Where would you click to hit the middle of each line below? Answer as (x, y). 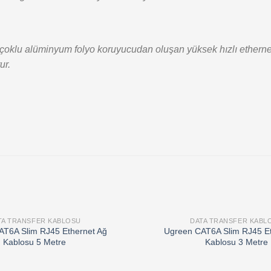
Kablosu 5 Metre (35, 242)
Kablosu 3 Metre (236, 242)
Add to (108, 228)
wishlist (109, 237)
